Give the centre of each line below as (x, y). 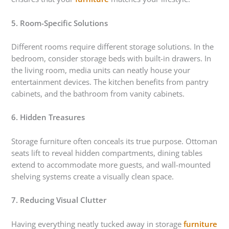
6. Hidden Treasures (48, 117)
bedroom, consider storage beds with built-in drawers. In (111, 59)
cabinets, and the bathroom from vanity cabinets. (98, 94)
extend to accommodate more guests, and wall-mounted (111, 164)
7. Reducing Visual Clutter (59, 200)
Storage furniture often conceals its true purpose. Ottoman (114, 141)
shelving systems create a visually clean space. (93, 176)
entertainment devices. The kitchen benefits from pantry (110, 82)
